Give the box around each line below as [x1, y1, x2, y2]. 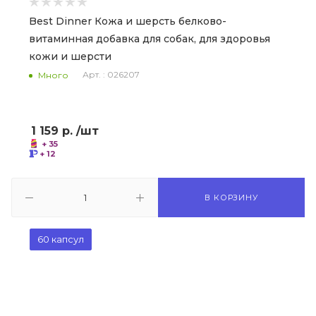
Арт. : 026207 [83, 69, 140, 80]
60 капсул [37, 233, 84, 245]
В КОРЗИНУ [205, 193, 258, 202]
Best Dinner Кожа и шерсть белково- [29, 15, 226, 28]
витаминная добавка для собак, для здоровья [29, 32, 270, 45]
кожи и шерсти [29, 50, 111, 63]
